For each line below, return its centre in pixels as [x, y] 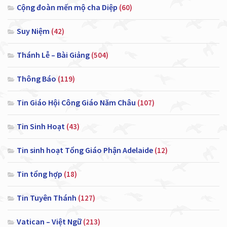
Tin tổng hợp [40, 174]
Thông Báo [36, 78]
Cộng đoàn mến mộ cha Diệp [67, 7]
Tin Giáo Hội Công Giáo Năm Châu [76, 102]
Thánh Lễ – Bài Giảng [53, 54]
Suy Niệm [33, 31]
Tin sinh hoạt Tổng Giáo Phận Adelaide [85, 150]
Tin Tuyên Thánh [47, 197]
